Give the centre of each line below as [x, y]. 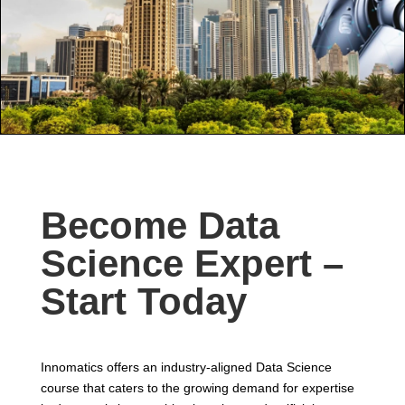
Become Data [160, 226]
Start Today [143, 302]
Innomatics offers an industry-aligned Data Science [186, 367]
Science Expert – [192, 264]
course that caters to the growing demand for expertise [197, 388]
